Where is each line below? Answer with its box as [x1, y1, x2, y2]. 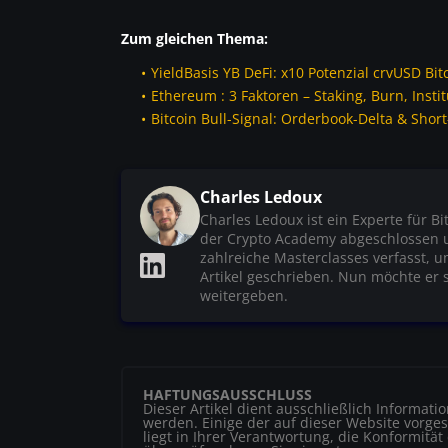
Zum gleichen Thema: [121, 28, 268, 48]
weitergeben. [200, 285, 288, 305]
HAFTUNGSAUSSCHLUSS [143, 384, 312, 404]
